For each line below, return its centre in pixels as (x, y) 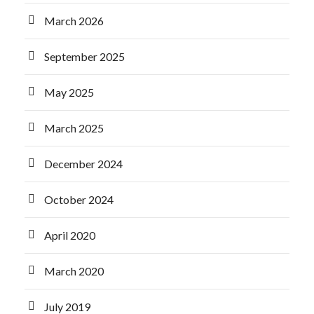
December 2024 (83, 164)
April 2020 (70, 235)
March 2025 (74, 128)
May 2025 (69, 92)
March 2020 (74, 271)
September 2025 (84, 56)
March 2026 (74, 21)
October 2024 (79, 199)
